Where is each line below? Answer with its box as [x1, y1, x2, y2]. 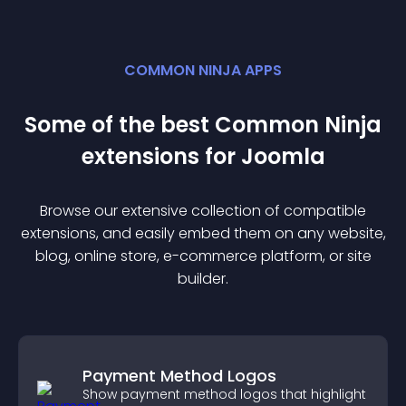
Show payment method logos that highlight [82, 385, 366, 403]
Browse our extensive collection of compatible [40, 200, 366, 221]
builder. [178, 268, 228, 289]
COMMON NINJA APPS [124, 60, 282, 81]
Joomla [240, 141, 325, 171]
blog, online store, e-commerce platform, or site [34, 246, 372, 266]
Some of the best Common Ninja [24, 110, 382, 140]
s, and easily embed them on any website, [88, 223, 386, 244]
